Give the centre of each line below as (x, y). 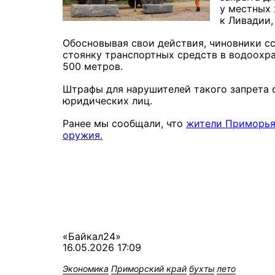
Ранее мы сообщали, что (124, 123)
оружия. (83, 135)
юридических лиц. (109, 100)
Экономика (86, 268)
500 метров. (94, 66)
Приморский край (149, 268)
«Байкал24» (92, 236)
